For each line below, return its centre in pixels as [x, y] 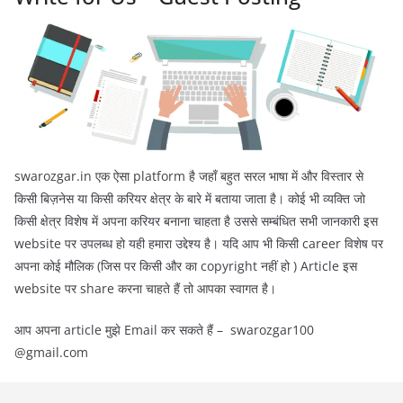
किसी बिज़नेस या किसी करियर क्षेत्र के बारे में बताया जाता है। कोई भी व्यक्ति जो [190, 198]
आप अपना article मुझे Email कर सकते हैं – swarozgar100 [164, 329]
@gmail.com [51, 352]
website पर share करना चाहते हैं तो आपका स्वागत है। [145, 288]
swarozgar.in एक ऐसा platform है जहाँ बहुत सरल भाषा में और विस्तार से [189, 175]
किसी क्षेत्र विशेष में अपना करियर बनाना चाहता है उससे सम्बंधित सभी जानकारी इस [196, 220]
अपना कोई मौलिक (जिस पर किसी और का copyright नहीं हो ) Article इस [186, 265]
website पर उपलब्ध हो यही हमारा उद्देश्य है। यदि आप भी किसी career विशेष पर [199, 243]
